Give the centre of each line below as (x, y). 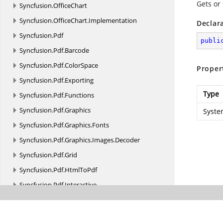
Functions (79, 95)
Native (74, 215)
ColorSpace (81, 65)
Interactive (81, 185)
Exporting (79, 80)
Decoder (127, 140)
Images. (104, 140)
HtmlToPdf (81, 170)
